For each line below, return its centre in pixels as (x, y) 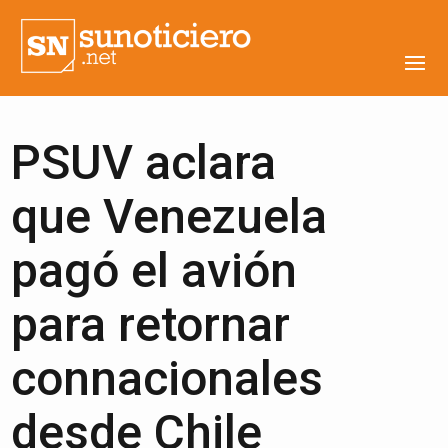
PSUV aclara (144, 162)
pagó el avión (154, 270)
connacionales (167, 378)
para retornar (151, 324)
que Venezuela (169, 216)
